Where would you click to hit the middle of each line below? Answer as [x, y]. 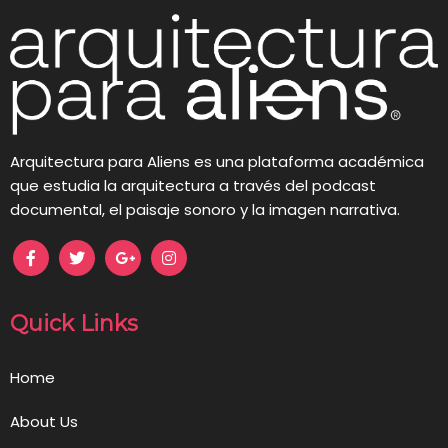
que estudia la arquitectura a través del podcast [193, 185]
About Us [44, 421]
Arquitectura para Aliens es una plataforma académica [217, 161]
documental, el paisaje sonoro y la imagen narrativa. [205, 209]
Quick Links [74, 323]
